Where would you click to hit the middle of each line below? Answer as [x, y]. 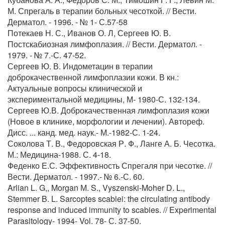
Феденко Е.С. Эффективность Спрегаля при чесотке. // [110, 165]
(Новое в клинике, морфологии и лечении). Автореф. [106, 121]
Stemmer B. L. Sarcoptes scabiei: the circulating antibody [109, 199]
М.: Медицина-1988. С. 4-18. [59, 154]
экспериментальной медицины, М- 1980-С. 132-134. [104, 99]
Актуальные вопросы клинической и [75, 88]
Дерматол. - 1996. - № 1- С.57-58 [68, 22]
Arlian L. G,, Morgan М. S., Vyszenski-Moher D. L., [96, 188]
